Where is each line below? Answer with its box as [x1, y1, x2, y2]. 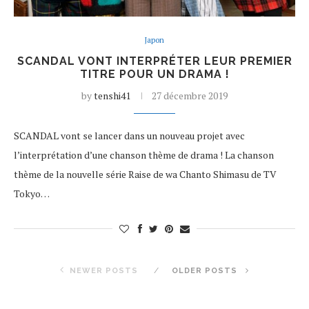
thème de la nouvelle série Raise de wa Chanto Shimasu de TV [14, 168, 277, 181]
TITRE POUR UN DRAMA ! [79, 68, 230, 81]
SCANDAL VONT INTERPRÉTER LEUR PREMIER [17, 54, 292, 68]
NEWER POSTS [70, 266, 138, 275]
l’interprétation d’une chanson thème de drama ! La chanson [14, 148, 274, 161]
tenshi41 [94, 89, 130, 102]
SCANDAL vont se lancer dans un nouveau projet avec [14, 129, 245, 142]
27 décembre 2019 [152, 89, 228, 102]
